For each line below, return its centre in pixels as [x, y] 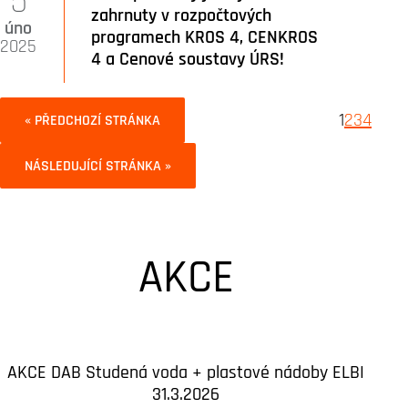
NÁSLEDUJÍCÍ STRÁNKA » [98, 165]
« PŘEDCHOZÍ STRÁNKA [92, 120]
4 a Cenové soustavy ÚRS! [188, 58]
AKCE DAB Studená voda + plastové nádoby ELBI [186, 372]
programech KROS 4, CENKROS [204, 36]
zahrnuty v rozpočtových [181, 15]
